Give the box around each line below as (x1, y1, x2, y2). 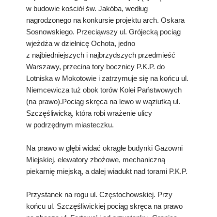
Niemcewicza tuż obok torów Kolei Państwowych (26, 85, 182, 94)
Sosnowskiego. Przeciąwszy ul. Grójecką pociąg (26, 27, 181, 36)
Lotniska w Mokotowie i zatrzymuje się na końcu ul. (26, 74, 188, 82)
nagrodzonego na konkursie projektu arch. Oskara (26, 15, 185, 24)
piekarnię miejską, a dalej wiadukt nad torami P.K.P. (26, 167, 187, 175)
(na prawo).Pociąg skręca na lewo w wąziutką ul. (26, 97, 180, 106)
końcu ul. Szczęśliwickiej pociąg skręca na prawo (26, 201, 183, 210)
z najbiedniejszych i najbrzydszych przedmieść (26, 50, 175, 59)
